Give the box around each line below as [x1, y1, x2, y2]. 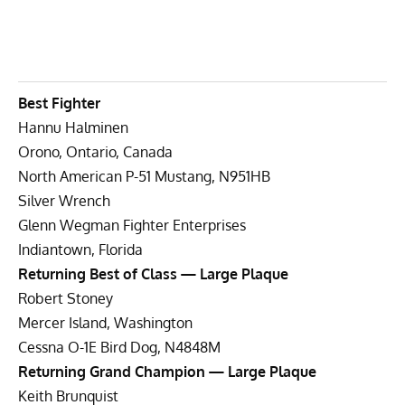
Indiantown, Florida [18, 240, 143, 259]
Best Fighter [18, 93, 100, 112]
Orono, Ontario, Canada [18, 142, 173, 161]
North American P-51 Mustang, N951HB [18, 166, 270, 185]
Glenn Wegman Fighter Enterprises [18, 215, 246, 234]
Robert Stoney [18, 288, 113, 307]
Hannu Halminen [18, 118, 128, 137]
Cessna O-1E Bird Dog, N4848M [18, 337, 221, 356]
